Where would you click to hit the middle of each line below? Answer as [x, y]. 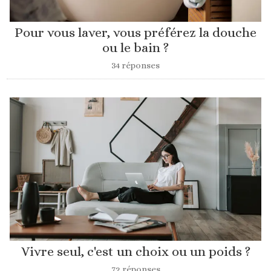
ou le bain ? [135, 47]
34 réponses [135, 65]
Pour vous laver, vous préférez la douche [135, 32]
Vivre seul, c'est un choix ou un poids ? [135, 252]
